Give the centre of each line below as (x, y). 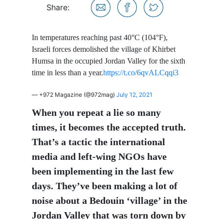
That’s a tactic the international (99, 142)
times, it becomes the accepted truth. (109, 127)
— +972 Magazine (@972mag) (74, 95)
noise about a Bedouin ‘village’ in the (109, 200)
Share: (58, 7)
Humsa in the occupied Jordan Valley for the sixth (109, 61)
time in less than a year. (67, 73)
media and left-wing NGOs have (99, 156)
